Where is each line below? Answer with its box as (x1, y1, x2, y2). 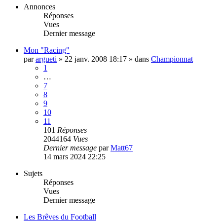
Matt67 (110, 143, 133, 152)
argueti (36, 54, 57, 63)
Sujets (24, 169, 42, 178)
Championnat (151, 54, 193, 63)
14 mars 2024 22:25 (43, 152, 106, 161)
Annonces (24, 2, 55, 11)
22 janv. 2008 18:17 (65, 54, 127, 63)
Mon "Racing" (24, 45, 70, 54)
